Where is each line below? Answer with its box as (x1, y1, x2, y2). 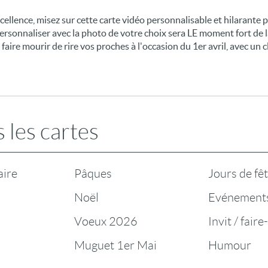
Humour (208, 239, 251, 252)
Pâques (74, 167, 112, 180)
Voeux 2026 (74, 215, 138, 228)
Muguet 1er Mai (74, 239, 157, 252)
